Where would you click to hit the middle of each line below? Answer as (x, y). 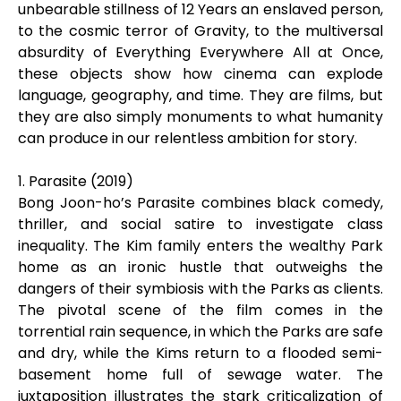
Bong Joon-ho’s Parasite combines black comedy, (200, 203)
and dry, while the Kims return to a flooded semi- (200, 353)
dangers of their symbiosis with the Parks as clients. (200, 289)
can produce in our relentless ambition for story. (188, 138)
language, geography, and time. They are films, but (200, 95)
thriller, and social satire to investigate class (200, 224)
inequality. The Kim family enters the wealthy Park (200, 246)
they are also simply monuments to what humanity (200, 117)
